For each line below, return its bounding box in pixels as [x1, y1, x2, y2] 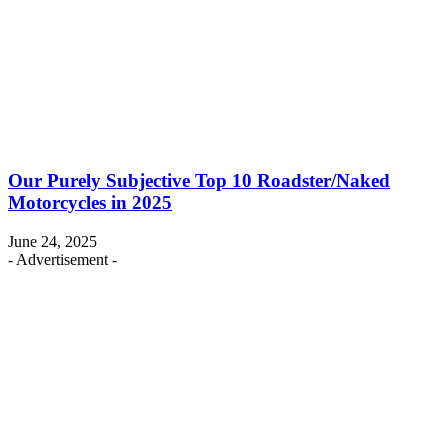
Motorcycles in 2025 [8, 192, 172, 214]
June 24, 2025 [8, 232, 97, 250]
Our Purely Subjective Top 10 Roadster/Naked [8, 170, 390, 192]
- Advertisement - [8, 250, 117, 268]
